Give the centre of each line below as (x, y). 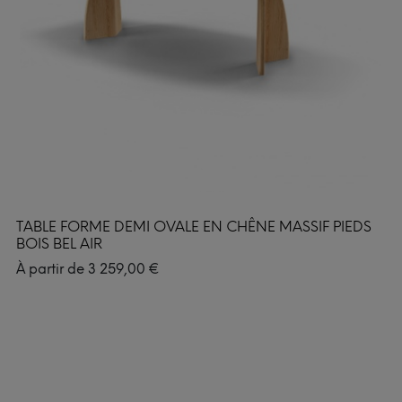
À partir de (52, 269)
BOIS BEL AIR (59, 243)
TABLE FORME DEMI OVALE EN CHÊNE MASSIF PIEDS (194, 226)
